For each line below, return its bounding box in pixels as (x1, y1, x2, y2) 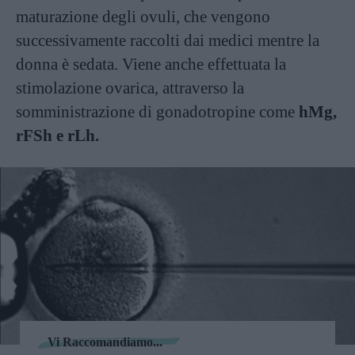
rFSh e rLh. (16, 125, 103, 145)
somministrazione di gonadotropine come (16, 101, 299, 121)
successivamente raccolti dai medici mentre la (16, 30, 319, 50)
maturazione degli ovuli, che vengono (16, 6, 270, 26)
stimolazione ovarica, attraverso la (16, 78, 244, 97)
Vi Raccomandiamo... (48, 335, 162, 349)
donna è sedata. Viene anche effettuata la (16, 54, 286, 74)
